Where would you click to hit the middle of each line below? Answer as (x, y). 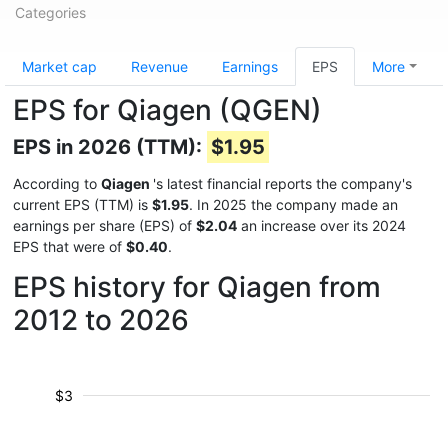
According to (57, 183)
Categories (50, 12)
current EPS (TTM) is (82, 204)
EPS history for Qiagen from (197, 287)
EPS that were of (69, 246)
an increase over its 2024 (321, 225)
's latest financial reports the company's (282, 183)
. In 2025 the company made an (293, 204)
